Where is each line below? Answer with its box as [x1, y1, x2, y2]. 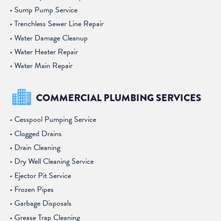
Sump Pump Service [14, 4, 78, 16]
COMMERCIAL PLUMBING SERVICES [36, 90, 201, 105]
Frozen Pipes [14, 183, 54, 195]
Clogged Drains [14, 127, 62, 140]
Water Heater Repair [14, 45, 78, 58]
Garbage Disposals [14, 197, 72, 210]
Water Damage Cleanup [14, 32, 88, 44]
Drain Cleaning [14, 142, 61, 154]
